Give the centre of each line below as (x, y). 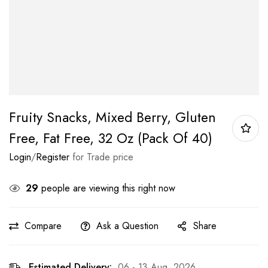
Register (53, 157)
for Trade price (101, 157)
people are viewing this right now (107, 188)
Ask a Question (127, 226)
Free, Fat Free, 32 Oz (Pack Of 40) (111, 138)
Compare (43, 226)
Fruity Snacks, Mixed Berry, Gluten (112, 117)
